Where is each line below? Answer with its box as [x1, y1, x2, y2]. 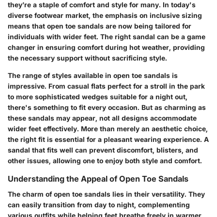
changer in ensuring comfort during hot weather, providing [8, 43, 205, 51]
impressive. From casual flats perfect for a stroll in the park [8, 82, 205, 90]
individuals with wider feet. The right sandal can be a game [8, 32, 205, 41]
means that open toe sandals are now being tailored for [8, 22, 191, 30]
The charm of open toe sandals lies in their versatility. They [8, 190, 205, 199]
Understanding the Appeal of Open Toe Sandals [8, 174, 188, 184]
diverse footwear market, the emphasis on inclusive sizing [8, 11, 202, 19]
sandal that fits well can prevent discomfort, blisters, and [8, 146, 198, 154]
